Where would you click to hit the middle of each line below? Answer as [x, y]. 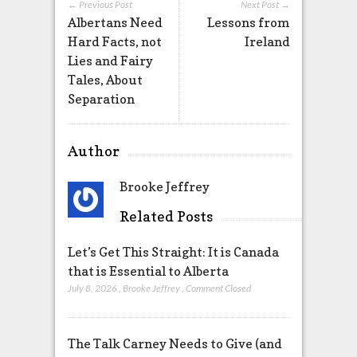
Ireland [267, 41]
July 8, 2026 [92, 288]
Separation [101, 98]
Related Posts [166, 216]
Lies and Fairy [110, 60]
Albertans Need [115, 22]
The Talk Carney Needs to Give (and [175, 343]
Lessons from [248, 22]
